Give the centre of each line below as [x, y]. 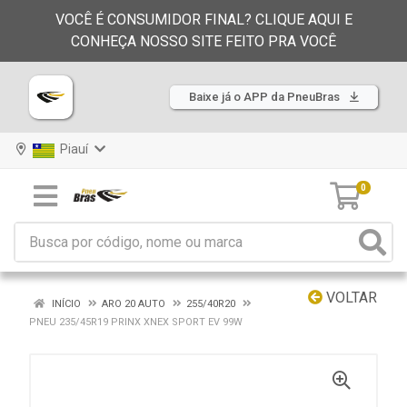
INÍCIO [65, 304]
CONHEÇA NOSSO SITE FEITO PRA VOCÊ [203, 41]
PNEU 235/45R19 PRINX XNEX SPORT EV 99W [136, 322]
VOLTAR [350, 298]
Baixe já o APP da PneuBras [266, 97]
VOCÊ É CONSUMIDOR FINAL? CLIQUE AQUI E [203, 20]
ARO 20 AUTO [134, 304]
